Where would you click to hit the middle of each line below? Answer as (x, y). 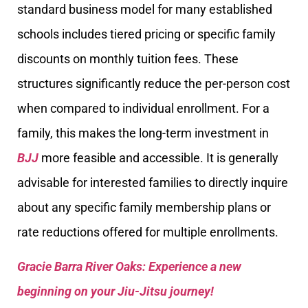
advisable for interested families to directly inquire (153, 182)
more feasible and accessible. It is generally (158, 157)
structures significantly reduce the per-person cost (154, 83)
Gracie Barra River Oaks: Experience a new (129, 267)
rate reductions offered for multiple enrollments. (148, 232)
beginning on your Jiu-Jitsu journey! (115, 291)
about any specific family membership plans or (144, 207)
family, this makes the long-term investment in (143, 133)
